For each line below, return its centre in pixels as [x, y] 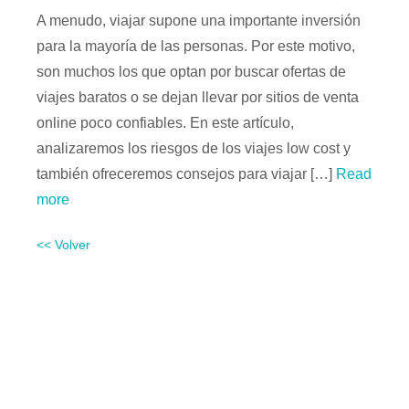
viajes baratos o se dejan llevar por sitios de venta [198, 97]
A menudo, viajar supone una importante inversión [199, 20]
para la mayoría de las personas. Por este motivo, [196, 46]
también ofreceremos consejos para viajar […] [184, 173]
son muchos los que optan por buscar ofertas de [191, 71]
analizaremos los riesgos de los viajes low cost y [194, 148]
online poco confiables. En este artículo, [165, 122]
